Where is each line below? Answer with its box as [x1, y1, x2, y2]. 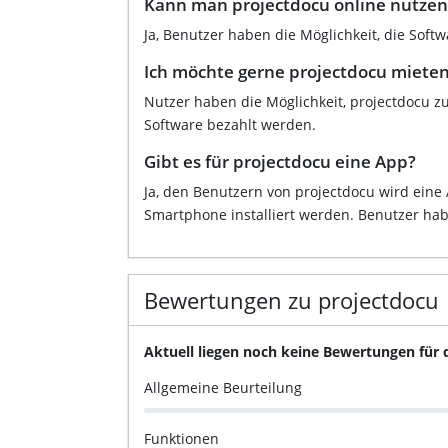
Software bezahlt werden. [144, 114, 316, 134]
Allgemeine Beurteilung [144, 377, 302, 397]
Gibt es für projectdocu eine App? [144, 149, 416, 173]
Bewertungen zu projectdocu [144, 284, 439, 315]
